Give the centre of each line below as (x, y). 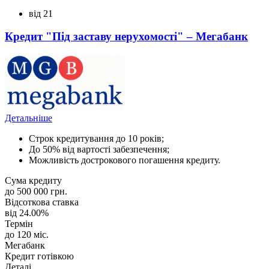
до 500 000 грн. (36, 191)
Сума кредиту (33, 180)
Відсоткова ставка (42, 202)
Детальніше (29, 118)
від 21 (41, 13)
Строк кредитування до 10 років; (96, 138)
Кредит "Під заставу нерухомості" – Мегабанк (126, 37)
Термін (19, 223)
